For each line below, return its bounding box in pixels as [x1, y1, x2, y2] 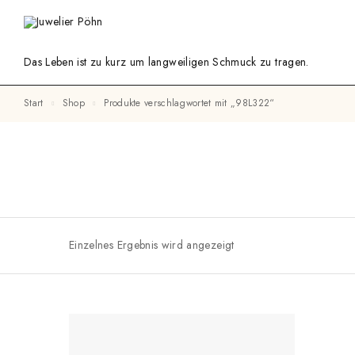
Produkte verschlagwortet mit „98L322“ [109, 96, 275, 110]
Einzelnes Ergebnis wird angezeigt [69, 237, 235, 254]
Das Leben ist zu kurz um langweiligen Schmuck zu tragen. [24, 54, 309, 70]
